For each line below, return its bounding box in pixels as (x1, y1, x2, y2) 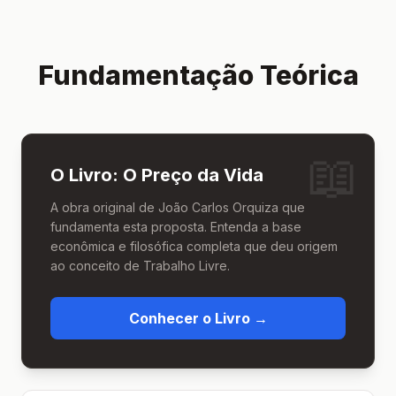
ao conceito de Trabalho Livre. (50, 258, 230, 273)
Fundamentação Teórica (37, 59, 359, 91)
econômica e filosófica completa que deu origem (50, 239, 338, 254)
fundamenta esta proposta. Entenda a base (50, 219, 301, 234)
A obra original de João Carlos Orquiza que (50, 200, 305, 215)
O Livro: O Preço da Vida (50, 164, 263, 186)
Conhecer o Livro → (128, 309, 268, 327)
